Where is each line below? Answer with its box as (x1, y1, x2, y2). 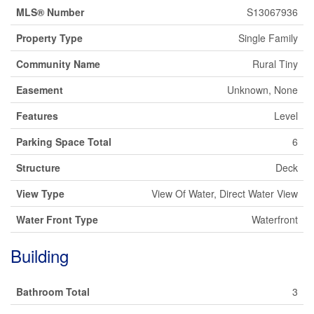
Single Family (238, 31, 298, 45)
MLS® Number (16, 5, 84, 19)
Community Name (16, 57, 100, 71)
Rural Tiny (252, 57, 298, 71)
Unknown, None (227, 83, 298, 97)
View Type (16, 186, 64, 200)
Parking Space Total (16, 135, 111, 149)
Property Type (16, 31, 83, 45)
